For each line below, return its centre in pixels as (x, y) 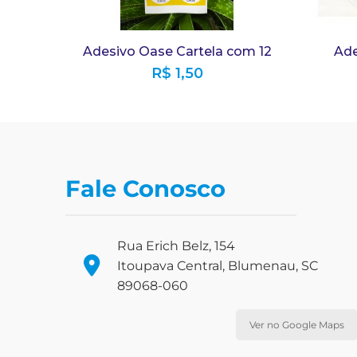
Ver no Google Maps (296, 324)
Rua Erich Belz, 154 (176, 245)
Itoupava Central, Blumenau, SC (218, 265)
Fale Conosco (145, 189)
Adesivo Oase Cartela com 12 (177, 51)
